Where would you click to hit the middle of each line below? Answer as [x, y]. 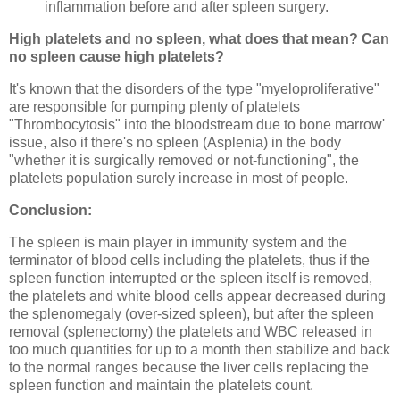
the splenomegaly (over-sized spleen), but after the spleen [192, 313]
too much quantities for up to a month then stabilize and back [200, 349]
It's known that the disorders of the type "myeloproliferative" [194, 89]
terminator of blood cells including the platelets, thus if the [189, 260]
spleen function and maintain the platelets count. [161, 385]
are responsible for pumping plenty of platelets [154, 107]
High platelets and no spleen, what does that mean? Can [199, 39]
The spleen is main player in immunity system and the [178, 242]
